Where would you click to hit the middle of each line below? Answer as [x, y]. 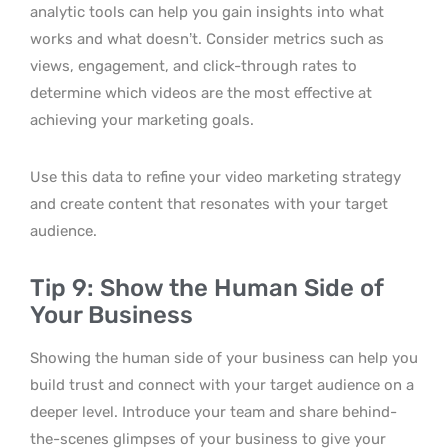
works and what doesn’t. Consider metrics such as [207, 39]
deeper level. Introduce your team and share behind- [213, 412]
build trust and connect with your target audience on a [222, 385]
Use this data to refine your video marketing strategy [215, 177]
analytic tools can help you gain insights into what [207, 12]
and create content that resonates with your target [209, 204]
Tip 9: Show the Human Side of [206, 288]
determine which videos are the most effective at [201, 93]
